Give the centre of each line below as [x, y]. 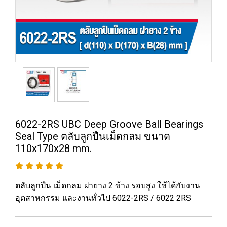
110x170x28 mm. [53, 148]
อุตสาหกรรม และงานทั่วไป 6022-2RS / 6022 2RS [103, 198]
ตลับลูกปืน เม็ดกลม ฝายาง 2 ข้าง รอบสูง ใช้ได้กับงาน [108, 186]
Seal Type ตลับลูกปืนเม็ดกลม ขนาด [93, 136]
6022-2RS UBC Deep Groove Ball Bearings [109, 124]
